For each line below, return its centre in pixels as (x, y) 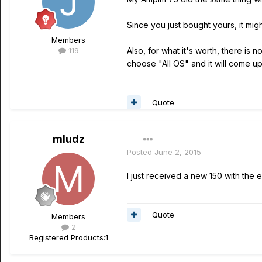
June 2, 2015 (178, 152)
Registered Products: (67, 237)
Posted (141, 152)
